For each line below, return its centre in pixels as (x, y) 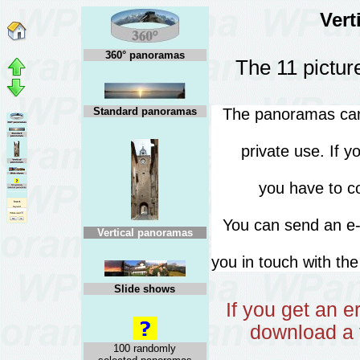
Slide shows (145, 289)
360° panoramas (145, 55)
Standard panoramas (145, 111)
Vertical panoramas (145, 233)
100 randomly (145, 348)
